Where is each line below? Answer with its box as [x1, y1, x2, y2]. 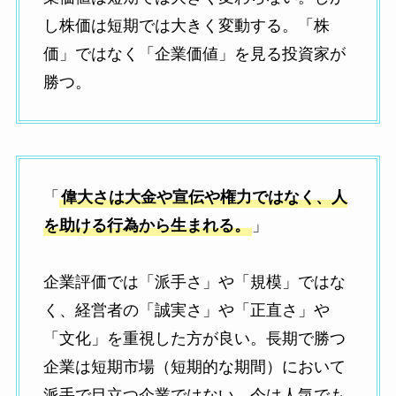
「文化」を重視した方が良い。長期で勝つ [42, 329, 346, 347]
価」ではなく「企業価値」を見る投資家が [42, 45, 346, 64]
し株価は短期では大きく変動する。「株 [42, 17, 330, 35]
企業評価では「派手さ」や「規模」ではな [42, 272, 346, 291]
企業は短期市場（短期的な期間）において [42, 357, 346, 376]
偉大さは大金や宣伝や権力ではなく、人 [60, 187, 347, 206]
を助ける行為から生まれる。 [42, 216, 250, 234]
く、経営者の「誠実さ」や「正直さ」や [42, 301, 330, 319]
